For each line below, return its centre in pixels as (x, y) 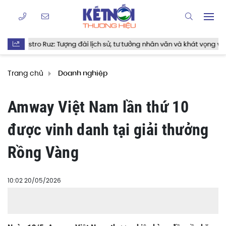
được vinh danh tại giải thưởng (108, 130)
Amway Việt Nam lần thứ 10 (98, 107)
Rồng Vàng (43, 152)
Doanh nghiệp (83, 74)
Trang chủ (25, 73)
